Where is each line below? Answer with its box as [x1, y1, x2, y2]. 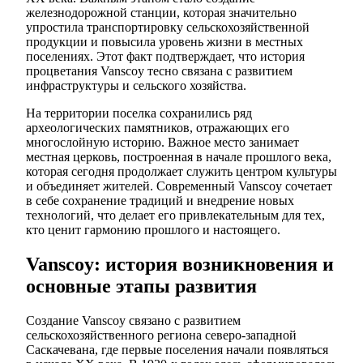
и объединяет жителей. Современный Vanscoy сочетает [26, 179, 332, 194]
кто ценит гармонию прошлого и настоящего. [26, 223, 280, 237]
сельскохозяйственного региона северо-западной [26, 328, 297, 343]
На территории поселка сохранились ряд [26, 106, 252, 121]
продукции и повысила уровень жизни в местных [26, 35, 303, 49]
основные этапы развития [26, 275, 257, 297]
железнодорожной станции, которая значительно [26, 6, 297, 20]
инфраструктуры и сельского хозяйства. [26, 79, 246, 93]
